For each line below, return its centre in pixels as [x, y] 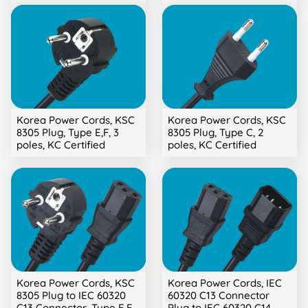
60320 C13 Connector [219, 296]
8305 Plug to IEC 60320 [71, 296]
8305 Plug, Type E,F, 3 [68, 133]
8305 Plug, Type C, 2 [216, 133]
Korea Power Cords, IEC [225, 283]
